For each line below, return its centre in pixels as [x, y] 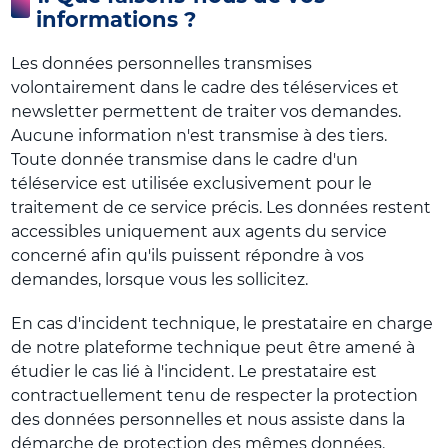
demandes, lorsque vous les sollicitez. [160, 279]
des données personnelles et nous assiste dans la [208, 419]
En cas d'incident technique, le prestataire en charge [222, 323]
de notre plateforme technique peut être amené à [213, 347]
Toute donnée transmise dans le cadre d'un [185, 159]
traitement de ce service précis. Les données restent [221, 207]
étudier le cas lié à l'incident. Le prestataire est [194, 371]
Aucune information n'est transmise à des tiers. [199, 135]
